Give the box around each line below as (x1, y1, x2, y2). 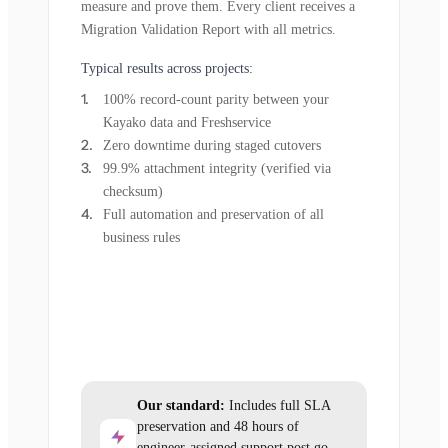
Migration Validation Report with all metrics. (81, 22, 336, 38)
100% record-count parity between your (103, 92, 329, 108)
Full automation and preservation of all (103, 207, 324, 223)
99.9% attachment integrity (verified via (103, 161, 331, 177)
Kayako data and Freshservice (103, 115, 271, 131)
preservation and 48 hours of (137, 419, 299, 435)
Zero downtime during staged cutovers (103, 138, 321, 154)
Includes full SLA (225, 398, 330, 414)
